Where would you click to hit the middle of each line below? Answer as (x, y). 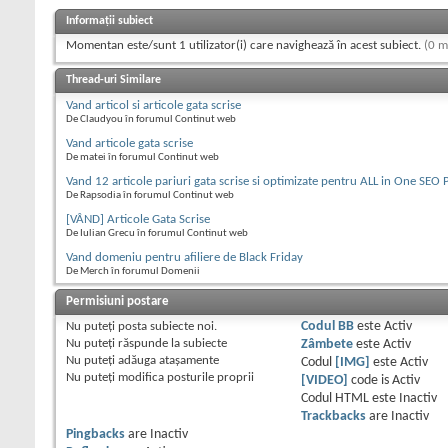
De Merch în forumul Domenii (133, 272)
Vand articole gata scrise (129, 144)
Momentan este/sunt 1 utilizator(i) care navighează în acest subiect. (245, 46)
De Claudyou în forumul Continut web (151, 120)
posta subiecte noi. (166, 327)
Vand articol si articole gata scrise (153, 106)
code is (369, 381)
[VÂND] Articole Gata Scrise (138, 220)
